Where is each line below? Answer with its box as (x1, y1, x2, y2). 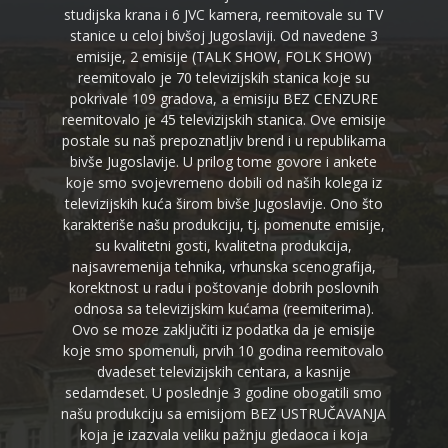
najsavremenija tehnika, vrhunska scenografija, (71, 257, 376, 277)
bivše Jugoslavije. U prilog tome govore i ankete (70, 152, 378, 172)
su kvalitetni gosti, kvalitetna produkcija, (95, 236, 353, 256)
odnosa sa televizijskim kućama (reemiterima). (73, 299, 374, 319)
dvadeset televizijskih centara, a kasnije (96, 362, 351, 382)
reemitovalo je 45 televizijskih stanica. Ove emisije (61, 110, 386, 130)
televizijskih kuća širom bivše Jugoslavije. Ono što (64, 194, 383, 214)
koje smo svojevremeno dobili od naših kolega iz (65, 173, 382, 193)
